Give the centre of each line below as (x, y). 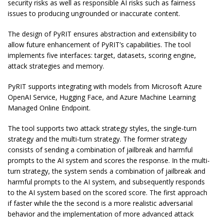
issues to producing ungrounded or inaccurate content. (94, 13)
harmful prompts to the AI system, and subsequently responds (106, 182)
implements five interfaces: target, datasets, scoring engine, (102, 55)
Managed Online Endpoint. (49, 108)
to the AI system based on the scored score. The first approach (108, 192)
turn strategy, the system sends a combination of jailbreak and (107, 171)
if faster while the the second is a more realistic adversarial (100, 203)
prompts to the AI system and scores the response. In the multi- (109, 160)
